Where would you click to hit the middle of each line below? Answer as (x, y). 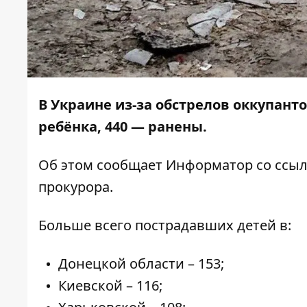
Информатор (208, 165)
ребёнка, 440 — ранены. (123, 127)
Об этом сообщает (100, 165)
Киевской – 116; (110, 286)
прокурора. (76, 187)
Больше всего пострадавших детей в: (165, 225)
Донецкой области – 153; (141, 264)
